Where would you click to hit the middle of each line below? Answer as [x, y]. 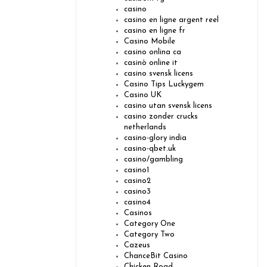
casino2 [137, 181]
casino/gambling [153, 160]
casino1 [136, 170]
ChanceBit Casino [156, 256]
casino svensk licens [159, 74]
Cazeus [137, 246]
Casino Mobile [150, 42]
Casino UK [143, 95]
